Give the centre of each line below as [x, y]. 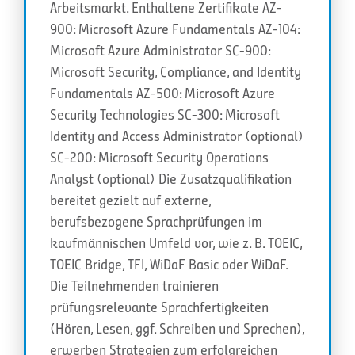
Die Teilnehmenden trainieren [134, 286]
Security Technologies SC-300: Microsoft [165, 115]
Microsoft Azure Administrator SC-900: [160, 50]
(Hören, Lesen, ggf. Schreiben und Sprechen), [177, 328]
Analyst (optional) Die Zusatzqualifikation [171, 179]
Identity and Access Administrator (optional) [177, 136]
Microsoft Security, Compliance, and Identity [176, 72]
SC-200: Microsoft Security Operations [159, 157]
